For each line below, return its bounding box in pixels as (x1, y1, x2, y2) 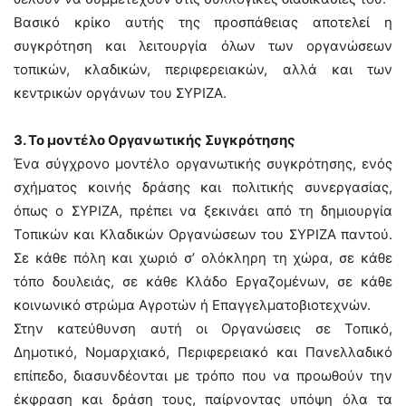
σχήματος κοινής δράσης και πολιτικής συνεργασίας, (14, 179, 392, 196)
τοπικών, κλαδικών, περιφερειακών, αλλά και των (14, 61, 392, 78)
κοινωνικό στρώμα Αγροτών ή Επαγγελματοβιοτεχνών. (14, 296, 371, 314)
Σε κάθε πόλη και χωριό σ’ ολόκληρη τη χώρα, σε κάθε (14, 249, 392, 266)
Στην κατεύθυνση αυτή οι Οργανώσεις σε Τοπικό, (14, 320, 392, 337)
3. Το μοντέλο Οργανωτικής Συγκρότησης (14, 131, 295, 149)
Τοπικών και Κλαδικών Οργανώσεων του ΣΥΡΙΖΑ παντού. (14, 226, 392, 243)
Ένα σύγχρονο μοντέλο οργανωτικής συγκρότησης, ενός (14, 155, 392, 172)
